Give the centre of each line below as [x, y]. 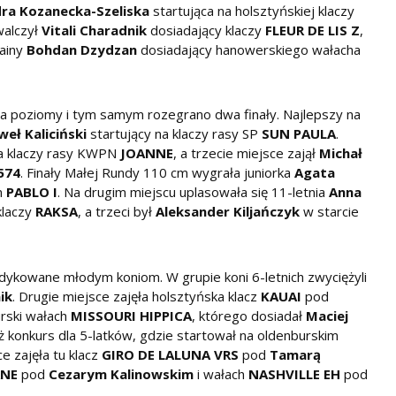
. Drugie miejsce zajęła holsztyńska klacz [137, 296]
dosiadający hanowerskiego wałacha [249, 49]
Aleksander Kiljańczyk [228, 212]
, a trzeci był [117, 212]
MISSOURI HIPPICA [131, 315]
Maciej [327, 315]
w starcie [329, 212]
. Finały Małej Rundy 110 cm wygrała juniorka [157, 173]
